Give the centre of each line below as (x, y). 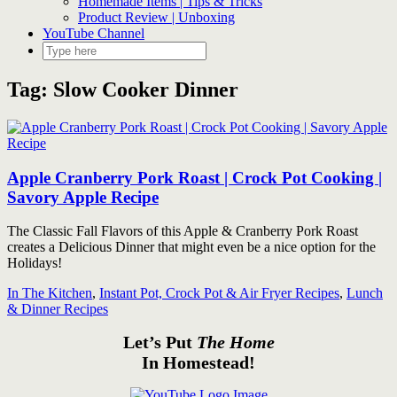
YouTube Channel (93, 33)
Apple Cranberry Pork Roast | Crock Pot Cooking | (195, 177)
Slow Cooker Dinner (146, 89)
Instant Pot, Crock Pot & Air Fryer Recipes (219, 293)
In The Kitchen (50, 293)
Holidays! (35, 263)
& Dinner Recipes (58, 309)
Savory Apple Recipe (83, 197)
